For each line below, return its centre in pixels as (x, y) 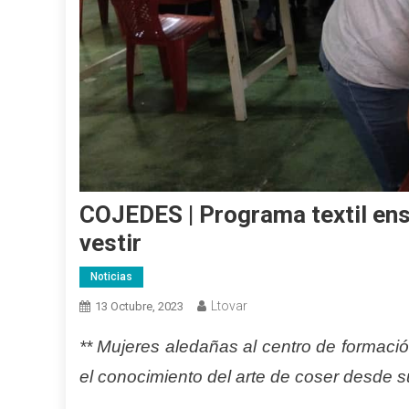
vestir (110, 242)
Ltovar (229, 305)
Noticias (111, 276)
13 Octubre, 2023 (139, 306)
